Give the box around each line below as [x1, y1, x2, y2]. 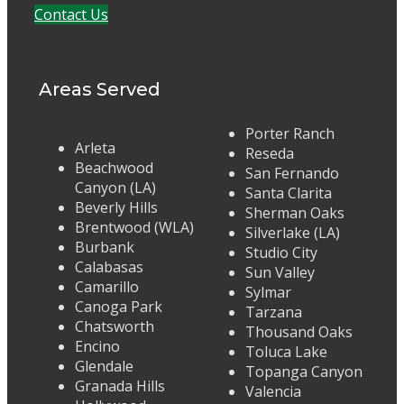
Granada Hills [75, 376, 165, 397]
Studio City [245, 243, 317, 263]
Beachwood [75, 158, 153, 179]
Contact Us [34, 4, 108, 24]
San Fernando [245, 163, 339, 184]
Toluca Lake [245, 342, 327, 363]
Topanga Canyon [245, 362, 363, 382]
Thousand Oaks [245, 322, 353, 343]
